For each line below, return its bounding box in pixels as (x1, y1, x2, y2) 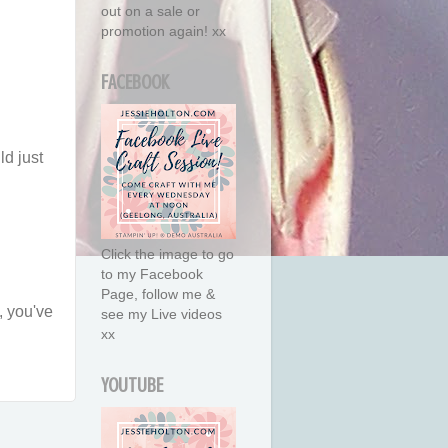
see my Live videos (101, 306, 222, 323)
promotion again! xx (101, 23, 226, 40)
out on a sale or (101, 3, 200, 20)
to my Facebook (101, 266, 203, 283)
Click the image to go (101, 246, 234, 263)
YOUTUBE (101, 374, 163, 398)
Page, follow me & (101, 286, 215, 303)
